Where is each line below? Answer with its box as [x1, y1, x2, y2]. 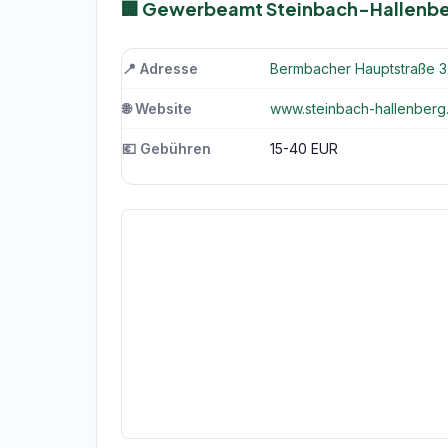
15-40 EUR [270, 140, 338, 157]
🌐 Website [122, 100, 192, 117]
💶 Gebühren [122, 140, 211, 157]
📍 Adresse [122, 60, 198, 77]
